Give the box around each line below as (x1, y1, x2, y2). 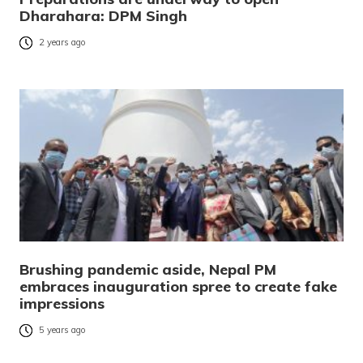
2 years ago (39, 36, 86, 49)
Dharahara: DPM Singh (19, 6, 187, 25)
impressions (19, 293, 105, 313)
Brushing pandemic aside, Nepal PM (19, 259, 276, 279)
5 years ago (39, 324, 86, 336)
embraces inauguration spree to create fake (19, 276, 337, 296)
